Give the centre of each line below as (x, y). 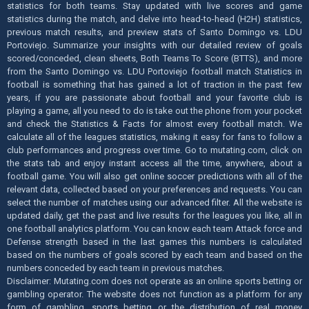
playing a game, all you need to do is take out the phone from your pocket (154, 110)
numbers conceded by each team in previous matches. (116, 268)
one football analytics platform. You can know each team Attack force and (154, 228)
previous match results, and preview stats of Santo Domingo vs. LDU (154, 32)
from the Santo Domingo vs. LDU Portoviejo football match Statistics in (154, 71)
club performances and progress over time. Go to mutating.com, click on (154, 150)
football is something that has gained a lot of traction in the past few (154, 84)
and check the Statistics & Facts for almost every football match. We (154, 123)
